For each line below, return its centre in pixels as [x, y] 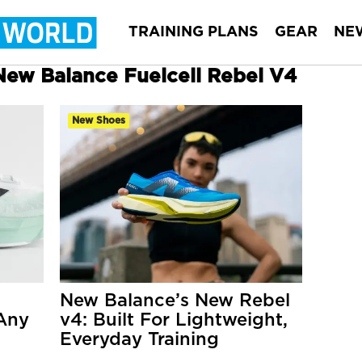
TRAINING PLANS [194, 32]
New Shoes [98, 120]
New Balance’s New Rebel [175, 301]
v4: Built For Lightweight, [173, 320]
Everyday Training [139, 339]
